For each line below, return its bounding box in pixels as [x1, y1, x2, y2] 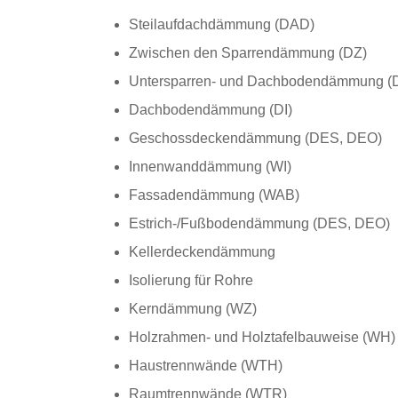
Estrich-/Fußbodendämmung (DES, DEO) [129, 216, 390, 232]
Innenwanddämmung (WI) [129, 159, 291, 175]
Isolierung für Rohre [129, 273, 253, 289]
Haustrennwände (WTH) [129, 358, 283, 374]
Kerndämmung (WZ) [129, 301, 257, 317]
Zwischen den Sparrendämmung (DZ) [129, 45, 367, 61]
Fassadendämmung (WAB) [129, 187, 299, 203]
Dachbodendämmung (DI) [129, 102, 292, 118]
